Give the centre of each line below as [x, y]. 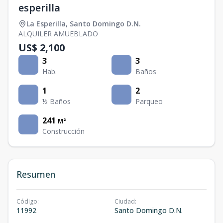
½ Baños [56, 101]
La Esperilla [46, 24]
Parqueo [149, 101]
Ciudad [125, 201]
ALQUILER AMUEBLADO [58, 34]
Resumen [36, 174]
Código [27, 201]
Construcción [63, 131]
